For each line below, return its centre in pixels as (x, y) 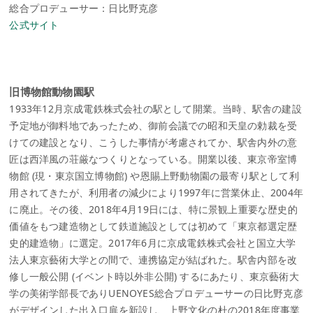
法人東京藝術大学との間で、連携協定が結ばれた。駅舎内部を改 (153, 260)
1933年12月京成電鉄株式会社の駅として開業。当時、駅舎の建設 (155, 109)
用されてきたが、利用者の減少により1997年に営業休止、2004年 (156, 193)
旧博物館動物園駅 (52, 92)
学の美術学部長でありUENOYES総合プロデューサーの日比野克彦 (156, 293)
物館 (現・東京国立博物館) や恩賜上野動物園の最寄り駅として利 (154, 176)
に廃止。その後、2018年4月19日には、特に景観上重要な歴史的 (153, 210)
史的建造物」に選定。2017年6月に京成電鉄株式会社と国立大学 (153, 243)
